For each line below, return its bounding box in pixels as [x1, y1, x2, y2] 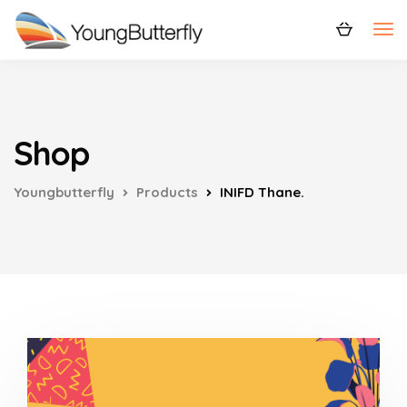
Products [136, 184, 198, 201]
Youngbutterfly [14, 184, 114, 201]
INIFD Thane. [220, 184, 304, 201]
